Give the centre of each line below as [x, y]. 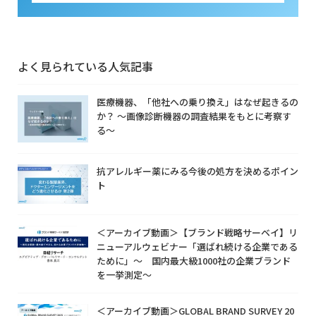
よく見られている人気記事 [85, 66]
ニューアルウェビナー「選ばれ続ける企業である [197, 246]
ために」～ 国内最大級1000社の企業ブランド [194, 260]
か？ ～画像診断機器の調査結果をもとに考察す [194, 116]
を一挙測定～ [124, 274]
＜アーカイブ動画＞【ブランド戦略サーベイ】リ [197, 232]
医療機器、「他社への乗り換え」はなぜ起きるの [197, 102]
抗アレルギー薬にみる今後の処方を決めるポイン [197, 171]
